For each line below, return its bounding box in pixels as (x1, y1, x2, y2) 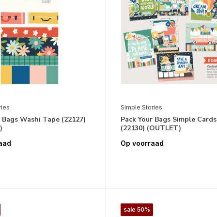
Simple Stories (120, 103, 162, 111)
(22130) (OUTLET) (120, 123, 181, 133)
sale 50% (123, 206, 150, 214)
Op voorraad (120, 139, 164, 148)
